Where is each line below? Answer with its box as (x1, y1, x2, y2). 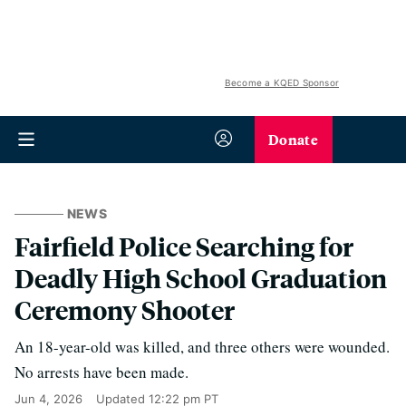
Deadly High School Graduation (14, 261, 387, 295)
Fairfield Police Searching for (14, 229, 353, 263)
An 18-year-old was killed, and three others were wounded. (14, 336, 390, 357)
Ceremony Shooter (14, 293, 235, 326)
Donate (268, 129, 318, 150)
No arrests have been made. (14, 362, 188, 382)
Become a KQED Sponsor (224, 77, 339, 88)
